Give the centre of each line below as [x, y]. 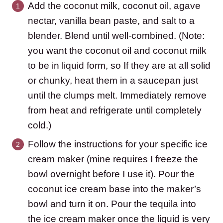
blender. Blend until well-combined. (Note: [116, 36]
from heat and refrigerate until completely [115, 111]
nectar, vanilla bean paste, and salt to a [111, 21]
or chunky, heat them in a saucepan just [113, 81]
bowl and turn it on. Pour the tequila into [112, 204]
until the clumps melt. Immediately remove [117, 96]
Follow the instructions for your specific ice [118, 144]
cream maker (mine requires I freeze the [113, 159]
